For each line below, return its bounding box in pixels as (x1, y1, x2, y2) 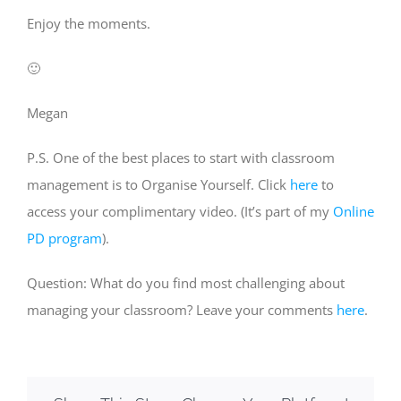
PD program (27, 228, 102, 247)
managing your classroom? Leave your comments (27, 300, 337, 319)
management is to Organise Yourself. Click (27, 175, 290, 193)
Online (333, 201, 374, 220)
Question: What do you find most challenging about (27, 273, 345, 292)
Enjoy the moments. (27, 13, 150, 32)
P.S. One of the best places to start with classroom (27, 148, 335, 166)
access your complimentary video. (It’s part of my (27, 201, 333, 220)
